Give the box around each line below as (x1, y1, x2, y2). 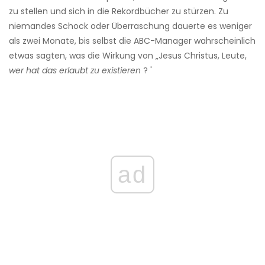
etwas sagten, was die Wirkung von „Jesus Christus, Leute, (9, 50, 247, 62)
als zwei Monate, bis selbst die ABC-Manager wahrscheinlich (9, 35, 256, 47)
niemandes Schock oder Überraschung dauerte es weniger (9, 20, 252, 33)
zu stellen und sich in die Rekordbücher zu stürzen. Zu (9, 5, 228, 18)
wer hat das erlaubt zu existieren (9, 64, 141, 77)
